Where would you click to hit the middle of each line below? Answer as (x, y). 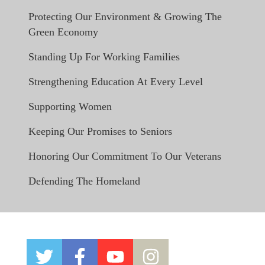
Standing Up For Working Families (104, 57)
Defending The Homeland (84, 181)
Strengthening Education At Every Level (116, 82)
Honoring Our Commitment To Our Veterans (125, 156)
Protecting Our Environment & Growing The (125, 17)
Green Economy (63, 32)
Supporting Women (70, 107)
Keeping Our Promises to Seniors (100, 132)
